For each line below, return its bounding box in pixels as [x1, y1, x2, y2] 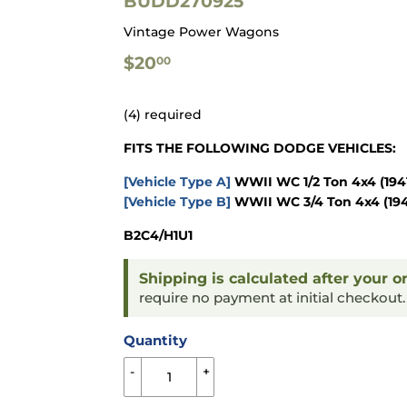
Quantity [124, 332, 187, 350]
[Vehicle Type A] [124, 174, 231, 191]
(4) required [124, 106, 202, 124]
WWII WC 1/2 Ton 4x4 [231, 174, 376, 191]
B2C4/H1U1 [124, 227, 193, 244]
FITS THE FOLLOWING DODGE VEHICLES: [124, 140, 396, 157]
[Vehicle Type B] [124, 194, 231, 211]
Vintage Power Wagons [124, 24, 279, 41]
